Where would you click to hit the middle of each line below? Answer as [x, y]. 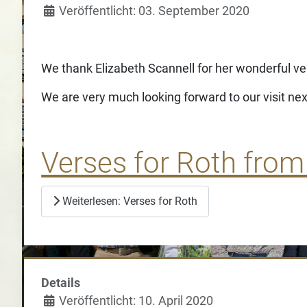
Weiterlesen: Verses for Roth [129, 201]
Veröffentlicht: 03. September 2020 [155, 11]
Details [61, 283]
